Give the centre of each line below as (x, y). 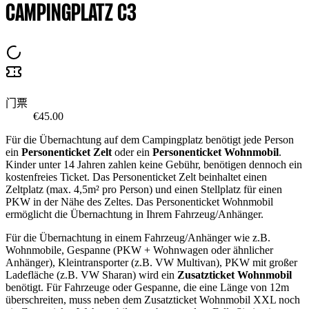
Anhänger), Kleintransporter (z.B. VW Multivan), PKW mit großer (151, 262)
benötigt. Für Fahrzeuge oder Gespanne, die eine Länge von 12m (147, 287)
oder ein (132, 152)
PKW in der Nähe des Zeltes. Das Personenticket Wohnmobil (139, 201)
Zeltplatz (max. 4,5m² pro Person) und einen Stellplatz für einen (144, 189)
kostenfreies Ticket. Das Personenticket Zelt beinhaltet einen (136, 177)
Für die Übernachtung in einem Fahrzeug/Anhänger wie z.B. (138, 237)
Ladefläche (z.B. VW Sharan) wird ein (91, 275)
